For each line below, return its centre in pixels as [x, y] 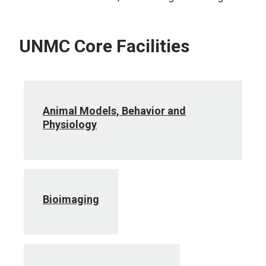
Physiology [70, 124]
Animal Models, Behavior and [114, 111]
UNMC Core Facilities [104, 46]
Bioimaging [71, 199]
